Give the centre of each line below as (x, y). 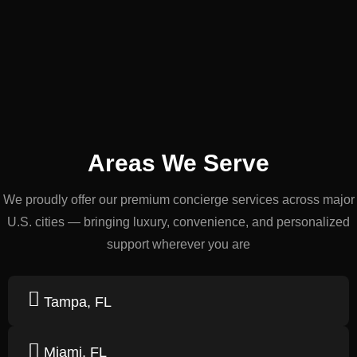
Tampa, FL (78, 302)
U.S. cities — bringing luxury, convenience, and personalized (178, 222)
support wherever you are (178, 245)
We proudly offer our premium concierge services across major (178, 200)
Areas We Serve (178, 163)
